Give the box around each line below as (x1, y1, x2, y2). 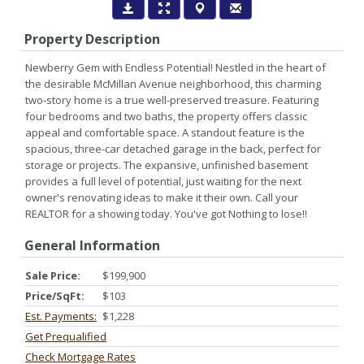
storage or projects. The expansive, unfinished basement (25, 158, 308, 172)
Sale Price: (25, 268, 80, 283)
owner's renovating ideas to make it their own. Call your (25, 190, 298, 205)
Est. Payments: (25, 309, 97, 323)
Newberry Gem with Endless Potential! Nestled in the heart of (25, 60, 326, 75)
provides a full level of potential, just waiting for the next (25, 174, 301, 188)
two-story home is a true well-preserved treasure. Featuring (25, 93, 318, 107)
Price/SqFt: (25, 288, 84, 303)
